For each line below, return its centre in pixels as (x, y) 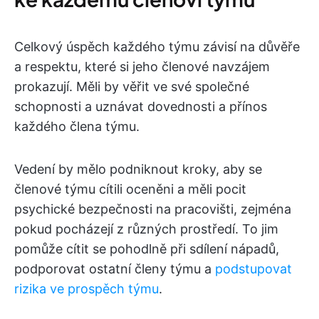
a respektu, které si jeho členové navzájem (142, 67)
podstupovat (253, 269)
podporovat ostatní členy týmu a (115, 269)
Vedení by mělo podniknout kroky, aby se (138, 169)
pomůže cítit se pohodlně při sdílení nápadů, (147, 249)
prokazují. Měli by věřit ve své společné (132, 87)
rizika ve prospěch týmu (87, 289)
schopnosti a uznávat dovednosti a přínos (141, 107)
